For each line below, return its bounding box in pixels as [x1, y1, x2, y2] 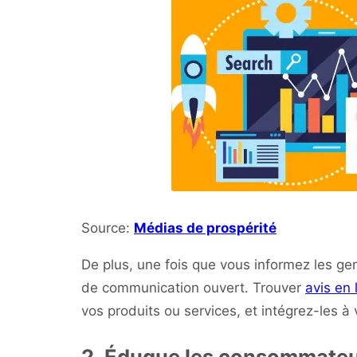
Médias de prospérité [134, 220, 277, 237]
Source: [81, 220, 134, 237]
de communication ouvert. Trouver [81, 280, 305, 296]
